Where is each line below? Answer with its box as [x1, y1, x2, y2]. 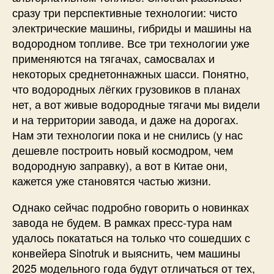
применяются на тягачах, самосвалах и [12, 50, 215, 66]
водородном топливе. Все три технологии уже [12, 34, 250, 51]
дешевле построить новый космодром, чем [12, 141, 233, 158]
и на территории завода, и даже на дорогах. [12, 111, 239, 127]
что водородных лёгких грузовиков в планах [12, 80, 240, 97]
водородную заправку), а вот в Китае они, [12, 157, 228, 173]
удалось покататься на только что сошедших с [12, 229, 250, 245]
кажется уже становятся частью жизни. [12, 172, 211, 188]
